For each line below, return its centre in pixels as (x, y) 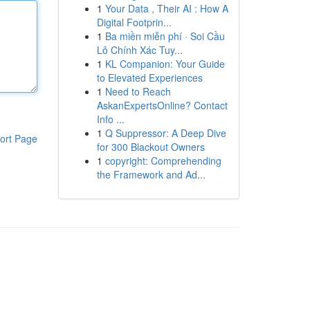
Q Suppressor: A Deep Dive (165, 133)
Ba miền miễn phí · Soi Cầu (165, 36)
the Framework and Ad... (151, 174)
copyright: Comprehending (163, 161)
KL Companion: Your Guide (165, 64)
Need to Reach (138, 91)
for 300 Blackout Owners (151, 147)
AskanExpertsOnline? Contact (162, 105)
